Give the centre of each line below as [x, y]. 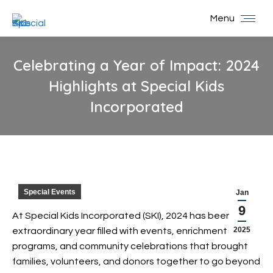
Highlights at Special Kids [136, 86]
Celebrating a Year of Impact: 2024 [136, 65]
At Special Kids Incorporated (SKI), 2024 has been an [129, 216]
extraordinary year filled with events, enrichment [120, 231]
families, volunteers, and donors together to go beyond [136, 261]
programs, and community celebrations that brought [130, 246]
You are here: [166, 124]
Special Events [50, 192]
